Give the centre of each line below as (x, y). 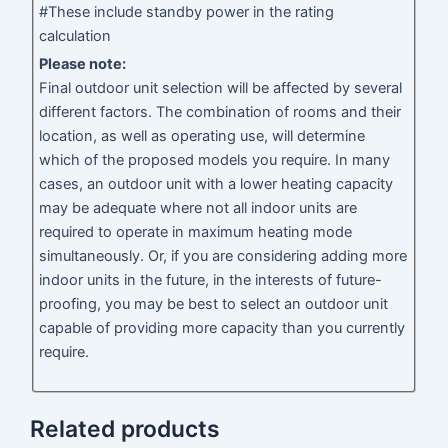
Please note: (83, 64)
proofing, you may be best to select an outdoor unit (214, 304)
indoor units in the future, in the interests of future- (211, 280)
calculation (75, 36)
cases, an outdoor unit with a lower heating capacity (216, 184)
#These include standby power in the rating (187, 12)
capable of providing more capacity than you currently (222, 328)
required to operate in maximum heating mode (196, 232)
